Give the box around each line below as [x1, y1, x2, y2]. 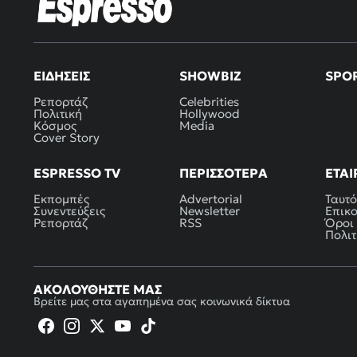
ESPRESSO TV [33, 164, 120, 181]
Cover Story [33, 129, 100, 145]
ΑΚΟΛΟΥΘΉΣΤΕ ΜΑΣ [33, 280, 162, 297]
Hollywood [178, 105, 240, 121]
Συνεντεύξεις [33, 202, 105, 218]
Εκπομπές [33, 190, 89, 206]
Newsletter [178, 202, 240, 218]
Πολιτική [33, 105, 82, 121]
